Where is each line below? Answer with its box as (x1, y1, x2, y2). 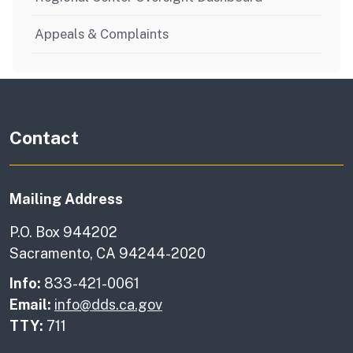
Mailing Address (9, 190, 123, 207)
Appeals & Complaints (35, 26, 169, 43)
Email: (9, 295, 51, 313)
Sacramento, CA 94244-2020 (9, 244, 206, 262)
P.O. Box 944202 (9, 223, 117, 240)
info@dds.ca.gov (54, 295, 162, 313)
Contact (9, 126, 79, 148)
